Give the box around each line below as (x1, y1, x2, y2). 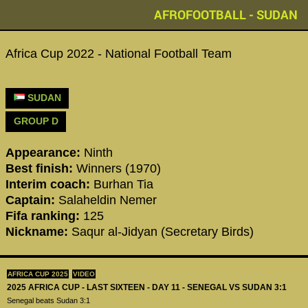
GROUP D (13, 115, 58, 127)
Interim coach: (5, 177, 93, 191)
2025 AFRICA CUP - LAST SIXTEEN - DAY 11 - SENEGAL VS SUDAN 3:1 (7, 283, 287, 292)
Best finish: (5, 161, 73, 175)
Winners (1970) (73, 161, 161, 175)
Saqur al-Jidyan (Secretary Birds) (68, 224, 254, 239)
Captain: (5, 192, 55, 207)
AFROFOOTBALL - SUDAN (154, 6, 298, 23)
